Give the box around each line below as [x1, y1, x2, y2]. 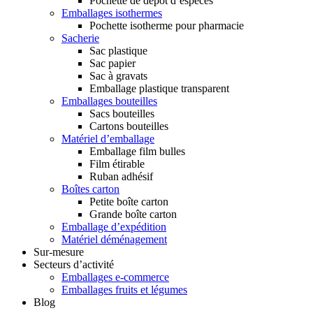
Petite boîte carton [89, 195, 168, 208]
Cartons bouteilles [89, 119, 168, 132]
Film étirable [89, 157, 145, 170]
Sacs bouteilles [89, 107, 154, 119]
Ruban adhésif [89, 170, 153, 182]
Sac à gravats [89, 69, 147, 82]
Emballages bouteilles [61, 94, 157, 107]
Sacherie [61, 31, 99, 44]
